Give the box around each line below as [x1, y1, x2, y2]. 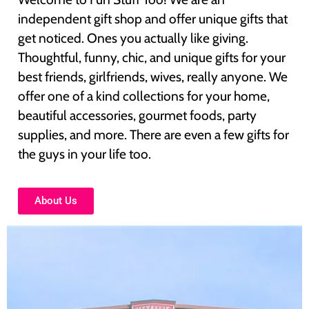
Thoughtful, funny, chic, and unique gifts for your [18, 49, 286, 66]
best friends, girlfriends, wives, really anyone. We [18, 68, 288, 86]
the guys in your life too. [18, 146, 151, 163]
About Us [34, 194, 77, 207]
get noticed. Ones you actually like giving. [18, 30, 248, 47]
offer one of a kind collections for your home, [18, 88, 270, 105]
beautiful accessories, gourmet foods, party [18, 107, 257, 124]
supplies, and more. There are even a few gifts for [18, 126, 289, 143]
